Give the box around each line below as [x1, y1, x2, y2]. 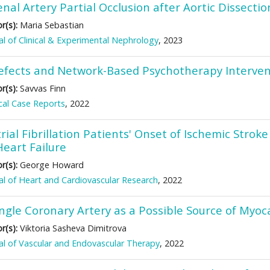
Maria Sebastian [17, 19, 84, 31]
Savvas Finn [17, 83, 66, 94]
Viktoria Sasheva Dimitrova [17, 222, 127, 234]
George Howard [17, 159, 84, 171]
